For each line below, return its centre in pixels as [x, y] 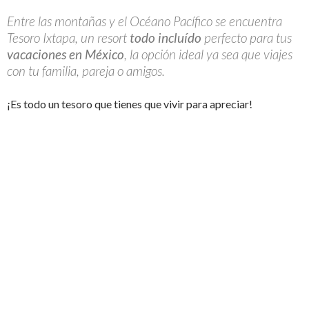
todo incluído [167, 38]
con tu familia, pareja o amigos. [86, 71]
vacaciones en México [66, 54]
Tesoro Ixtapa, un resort [68, 38]
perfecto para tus [248, 38]
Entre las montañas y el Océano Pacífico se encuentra [144, 21]
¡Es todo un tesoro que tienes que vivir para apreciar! [130, 104]
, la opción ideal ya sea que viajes [208, 54]
